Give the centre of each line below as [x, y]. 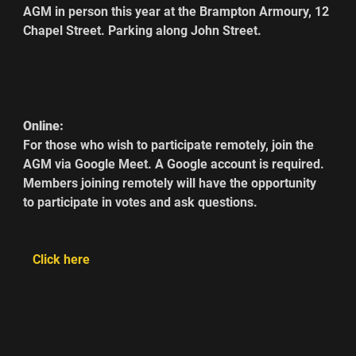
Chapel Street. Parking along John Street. [151, 31]
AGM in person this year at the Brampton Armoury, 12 [178, 12]
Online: [44, 126]
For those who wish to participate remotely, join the [170, 145]
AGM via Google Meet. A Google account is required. [176, 164]
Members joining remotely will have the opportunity [172, 183]
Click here [62, 259]
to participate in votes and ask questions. [145, 202]
